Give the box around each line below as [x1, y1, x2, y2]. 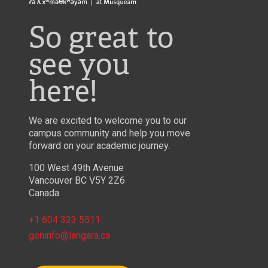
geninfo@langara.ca [29, 229, 110, 241]
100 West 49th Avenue [29, 162, 124, 173]
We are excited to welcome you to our [29, 114, 187, 126]
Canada [29, 187, 59, 199]
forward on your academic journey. [29, 139, 170, 151]
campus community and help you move [29, 127, 190, 139]
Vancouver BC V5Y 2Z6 [29, 174, 125, 186]
